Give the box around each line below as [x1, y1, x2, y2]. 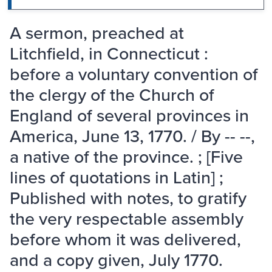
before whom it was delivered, [10, 226, 241, 252]
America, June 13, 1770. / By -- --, [10, 123, 255, 149]
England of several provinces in [10, 103, 249, 128]
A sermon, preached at [10, 20, 184, 46]
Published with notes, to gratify [10, 185, 246, 211]
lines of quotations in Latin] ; [10, 165, 223, 190]
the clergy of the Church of [10, 82, 214, 107]
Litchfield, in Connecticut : [10, 41, 208, 66]
